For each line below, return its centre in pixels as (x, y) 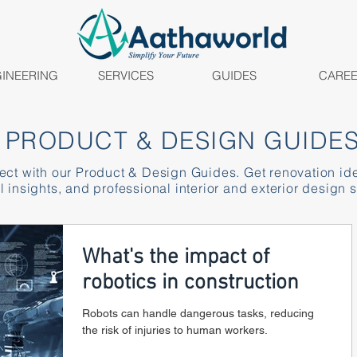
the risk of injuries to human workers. (175, 330)
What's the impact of (176, 257)
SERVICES (126, 75)
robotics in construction (190, 283)
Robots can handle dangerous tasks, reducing (198, 313)
